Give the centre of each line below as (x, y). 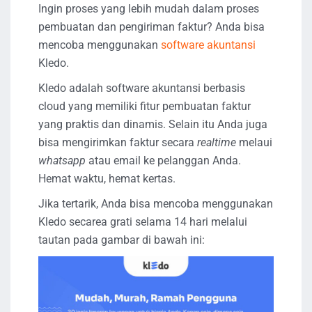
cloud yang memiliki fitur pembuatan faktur (145, 107)
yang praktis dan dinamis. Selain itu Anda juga (153, 125)
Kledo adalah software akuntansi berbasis (142, 88)
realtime (218, 143)
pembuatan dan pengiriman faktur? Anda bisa (151, 27)
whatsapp (62, 161)
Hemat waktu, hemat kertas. (107, 179)
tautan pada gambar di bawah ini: (122, 240)
